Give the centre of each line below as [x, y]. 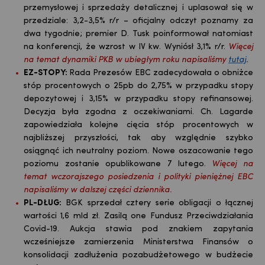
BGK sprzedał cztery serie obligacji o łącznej [157, 203]
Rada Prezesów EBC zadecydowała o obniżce [161, 73]
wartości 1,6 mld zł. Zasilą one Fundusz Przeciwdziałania [138, 216]
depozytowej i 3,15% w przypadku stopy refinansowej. [138, 99]
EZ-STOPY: [47, 73]
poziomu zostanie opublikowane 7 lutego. [118, 164]
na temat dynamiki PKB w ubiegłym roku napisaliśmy [125, 60]
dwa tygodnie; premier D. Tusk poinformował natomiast [138, 34]
